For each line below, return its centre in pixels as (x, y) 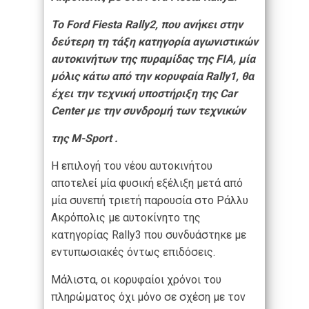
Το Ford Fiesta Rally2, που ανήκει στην (147, 24)
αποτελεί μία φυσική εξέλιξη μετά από (147, 183)
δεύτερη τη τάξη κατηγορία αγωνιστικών (154, 41)
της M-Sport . (84, 138)
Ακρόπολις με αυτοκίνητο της (126, 217)
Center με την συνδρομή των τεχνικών (148, 110)
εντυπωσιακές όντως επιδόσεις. (133, 252)
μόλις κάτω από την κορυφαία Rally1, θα (152, 76)
